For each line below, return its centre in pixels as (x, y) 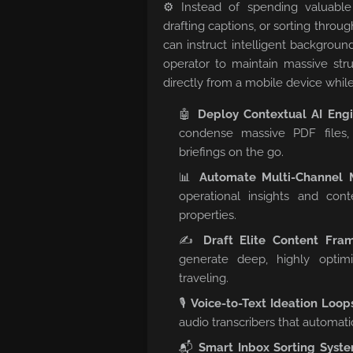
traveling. (204, 278)
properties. (208, 215)
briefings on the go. (231, 152)
